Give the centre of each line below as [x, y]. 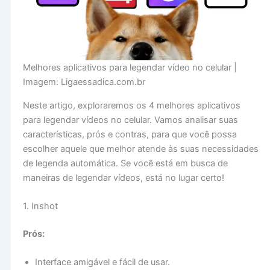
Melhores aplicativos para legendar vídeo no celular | [130, 67]
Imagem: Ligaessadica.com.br [84, 82]
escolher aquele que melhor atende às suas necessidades [140, 149]
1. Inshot [40, 206]
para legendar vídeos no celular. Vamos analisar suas [130, 120]
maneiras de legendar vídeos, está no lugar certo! [123, 177]
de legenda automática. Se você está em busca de [125, 163]
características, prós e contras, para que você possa [130, 134]
